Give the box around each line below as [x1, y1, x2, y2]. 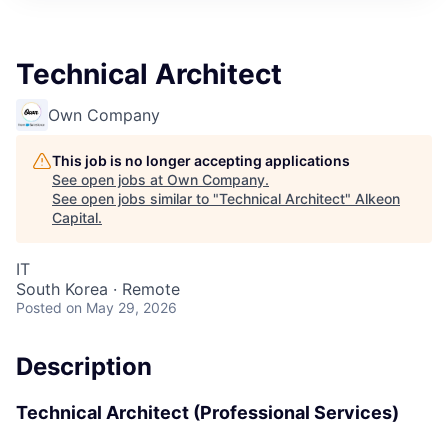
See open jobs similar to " [52, 190, 219, 207]
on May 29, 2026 [66, 299, 177, 316]
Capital [52, 209, 98, 226]
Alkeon [355, 190, 400, 207]
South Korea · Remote [16, 279, 180, 299]
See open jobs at [52, 171, 167, 188]
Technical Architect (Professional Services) [16, 402, 399, 423]
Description [16, 352, 152, 381]
